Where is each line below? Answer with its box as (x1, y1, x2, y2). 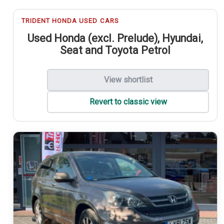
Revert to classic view (89, 97, 167, 107)
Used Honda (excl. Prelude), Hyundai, (27, 31, 203, 44)
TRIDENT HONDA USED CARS (21, 17, 119, 25)
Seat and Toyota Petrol (59, 43, 170, 56)
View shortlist (103, 75, 152, 85)
